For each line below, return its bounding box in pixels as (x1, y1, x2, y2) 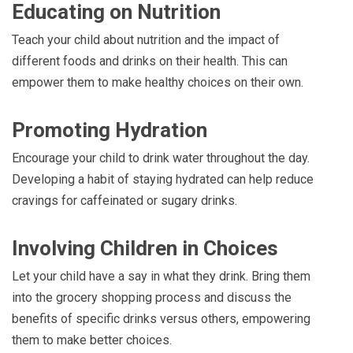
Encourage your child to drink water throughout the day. (12, 150, 310, 165)
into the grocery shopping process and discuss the (12, 289, 292, 305)
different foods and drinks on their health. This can (12, 53, 288, 69)
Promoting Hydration (12, 117, 207, 142)
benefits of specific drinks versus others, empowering (12, 310, 310, 326)
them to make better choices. (12, 332, 172, 347)
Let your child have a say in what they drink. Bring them (12, 268, 310, 284)
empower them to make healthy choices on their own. (12, 74, 303, 90)
